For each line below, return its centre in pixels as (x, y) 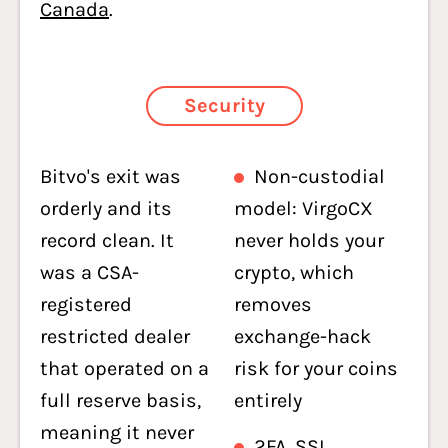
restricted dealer (115, 336)
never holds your (309, 240)
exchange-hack (302, 336)
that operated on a (124, 368)
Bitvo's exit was (110, 176)
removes (273, 304)
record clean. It (107, 240)
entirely (268, 400)
